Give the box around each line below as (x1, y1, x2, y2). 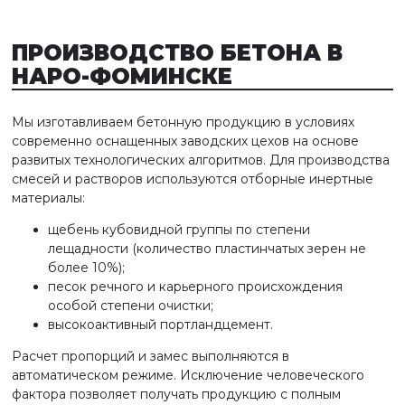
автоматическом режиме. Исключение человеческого (12, 367, 364, 383)
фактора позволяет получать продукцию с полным (12, 386, 341, 402)
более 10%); (48, 259, 125, 276)
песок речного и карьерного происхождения (48, 278, 343, 295)
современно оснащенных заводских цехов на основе (12, 133, 359, 149)
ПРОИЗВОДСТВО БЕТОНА (12, 40, 327, 66)
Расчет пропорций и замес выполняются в (12, 348, 289, 364)
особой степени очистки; (48, 297, 213, 314)
